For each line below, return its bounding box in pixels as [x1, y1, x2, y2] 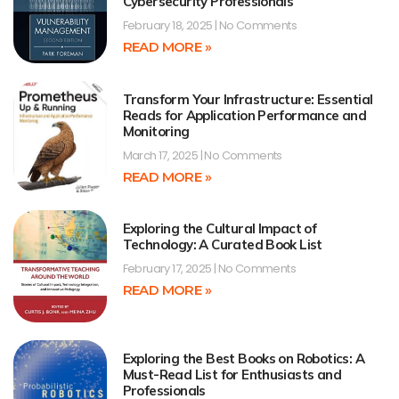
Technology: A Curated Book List [122, 236, 322, 254]
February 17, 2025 [122, 260, 214, 278]
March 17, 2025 [122, 146, 200, 164]
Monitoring [122, 122, 190, 140]
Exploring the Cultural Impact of [122, 220, 317, 238]
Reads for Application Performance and [122, 106, 367, 124]
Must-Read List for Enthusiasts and [122, 365, 342, 383]
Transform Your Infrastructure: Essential [122, 90, 373, 108]
